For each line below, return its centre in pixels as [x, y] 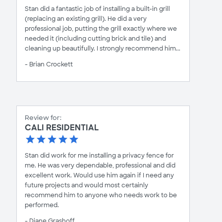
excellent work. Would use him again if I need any [99, 175]
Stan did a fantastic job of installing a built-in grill [97, 9]
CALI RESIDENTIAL [62, 128]
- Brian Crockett [49, 64]
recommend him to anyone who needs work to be [101, 195]
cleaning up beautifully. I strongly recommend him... [103, 49]
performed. [42, 205]
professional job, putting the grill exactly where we [101, 29]
